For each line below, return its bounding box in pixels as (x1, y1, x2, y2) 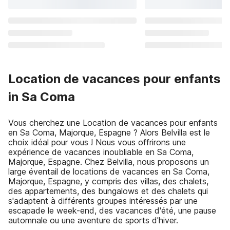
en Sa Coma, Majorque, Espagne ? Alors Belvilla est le (8, 127, 210, 138)
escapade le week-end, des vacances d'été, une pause (8, 205, 216, 216)
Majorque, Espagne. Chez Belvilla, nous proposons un (8, 157, 209, 167)
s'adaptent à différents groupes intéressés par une (8, 196, 198, 206)
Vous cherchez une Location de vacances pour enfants (8, 118, 218, 128)
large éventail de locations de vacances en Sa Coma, (8, 166, 209, 177)
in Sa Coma (8, 89, 75, 104)
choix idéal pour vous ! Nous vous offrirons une (8, 137, 186, 147)
